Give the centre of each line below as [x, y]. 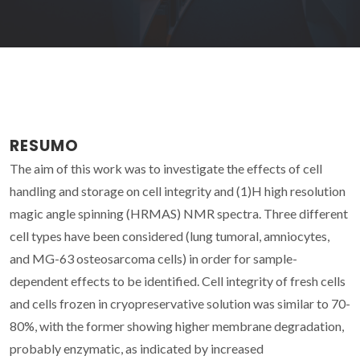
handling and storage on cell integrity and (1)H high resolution [178, 190]
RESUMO [44, 145]
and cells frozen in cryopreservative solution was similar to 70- [180, 303]
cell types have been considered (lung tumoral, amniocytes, [170, 235]
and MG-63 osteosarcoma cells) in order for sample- [153, 258]
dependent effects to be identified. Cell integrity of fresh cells [178, 280]
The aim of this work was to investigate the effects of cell [166, 168]
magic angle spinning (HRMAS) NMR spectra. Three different [179, 213]
